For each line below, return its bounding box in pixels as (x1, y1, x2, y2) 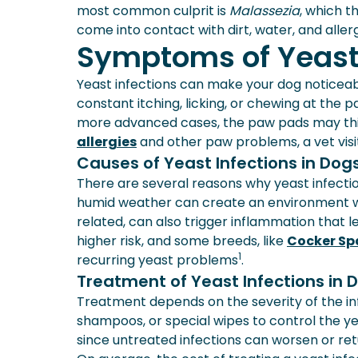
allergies (77, 133, 137, 151)
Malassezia (229, 2, 300, 20)
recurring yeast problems (77, 251, 238, 269)
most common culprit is (77, 2, 229, 20)
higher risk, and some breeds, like (77, 232, 287, 250)
